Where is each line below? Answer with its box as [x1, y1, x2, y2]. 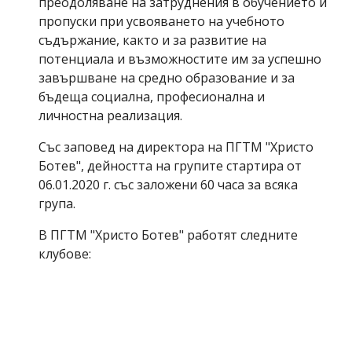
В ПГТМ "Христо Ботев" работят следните [38, 226, 299, 244]
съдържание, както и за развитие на [38, 31, 267, 49]
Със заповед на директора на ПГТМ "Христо [38, 138, 314, 156]
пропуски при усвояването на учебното [38, 13, 285, 30]
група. [38, 195, 76, 212]
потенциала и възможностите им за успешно [38, 50, 322, 68]
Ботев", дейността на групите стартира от [38, 157, 302, 174]
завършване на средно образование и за [38, 69, 295, 86]
